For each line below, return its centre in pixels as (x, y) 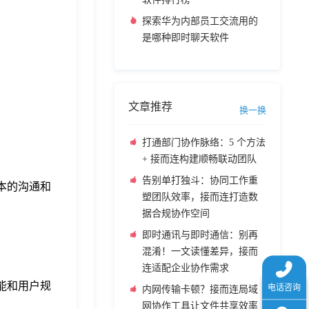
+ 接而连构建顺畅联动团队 (199, 159)
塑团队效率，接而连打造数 (200, 197)
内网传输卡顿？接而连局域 (200, 289)
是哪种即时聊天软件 (186, 38)
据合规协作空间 (176, 213)
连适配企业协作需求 (186, 268)
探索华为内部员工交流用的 (200, 21)
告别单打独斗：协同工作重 (200, 180)
